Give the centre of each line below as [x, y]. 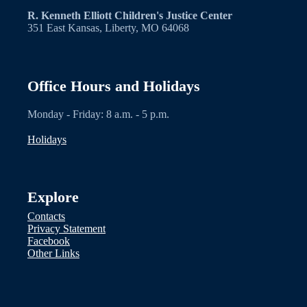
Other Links [53, 253]
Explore [53, 197]
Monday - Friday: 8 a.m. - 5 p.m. [98, 114]
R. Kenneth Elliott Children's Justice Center [130, 16]
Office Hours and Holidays [114, 86]
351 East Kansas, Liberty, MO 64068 [108, 28]
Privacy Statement [66, 228]
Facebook [49, 241]
